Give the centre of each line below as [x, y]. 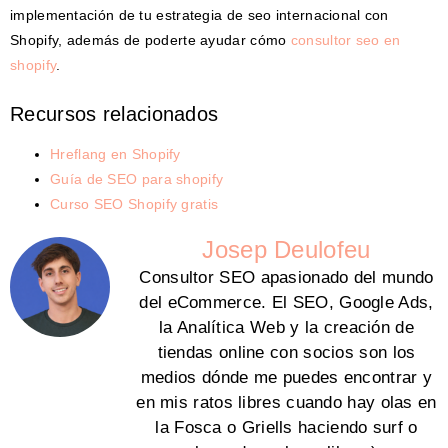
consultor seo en [345, 39]
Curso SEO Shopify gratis [134, 203]
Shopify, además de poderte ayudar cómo [150, 39]
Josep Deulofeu [286, 249]
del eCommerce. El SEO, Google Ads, [286, 302]
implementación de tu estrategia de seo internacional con [199, 14]
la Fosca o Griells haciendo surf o [286, 427]
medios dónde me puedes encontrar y [286, 377]
